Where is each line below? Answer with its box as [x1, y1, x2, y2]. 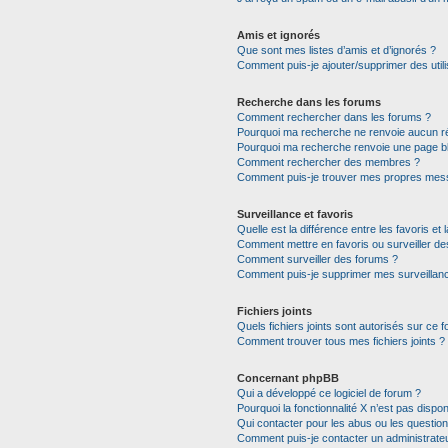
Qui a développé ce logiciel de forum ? [236, 387, 421, 399]
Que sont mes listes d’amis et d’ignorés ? [236, 44, 436, 56]
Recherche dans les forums [236, 96, 381, 108]
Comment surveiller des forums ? [236, 253, 398, 265]
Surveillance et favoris [236, 208, 353, 220]
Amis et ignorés [236, 29, 320, 41]
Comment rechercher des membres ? [236, 156, 420, 168]
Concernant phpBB [236, 372, 339, 384]
